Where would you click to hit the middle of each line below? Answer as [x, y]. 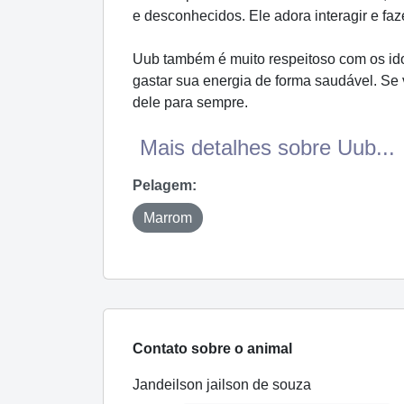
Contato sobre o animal [212, 348]
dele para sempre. [190, 102]
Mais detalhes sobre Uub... [267, 147]
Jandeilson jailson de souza [222, 384]
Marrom [168, 217]
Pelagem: [165, 185]
